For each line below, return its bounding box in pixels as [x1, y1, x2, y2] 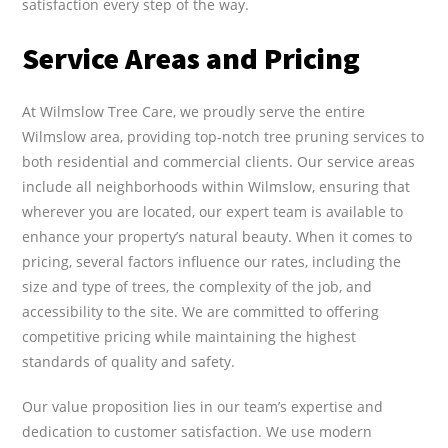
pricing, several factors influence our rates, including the [22, 251, 402, 271]
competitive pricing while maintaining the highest [22, 326, 357, 346]
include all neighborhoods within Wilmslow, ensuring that [22, 176, 411, 196]
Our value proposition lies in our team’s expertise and [22, 396, 384, 416]
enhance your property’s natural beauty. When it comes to [22, 226, 413, 246]
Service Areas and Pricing [22, 38, 361, 77]
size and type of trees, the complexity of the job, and [22, 276, 373, 296]
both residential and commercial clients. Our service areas [22, 151, 416, 171]
